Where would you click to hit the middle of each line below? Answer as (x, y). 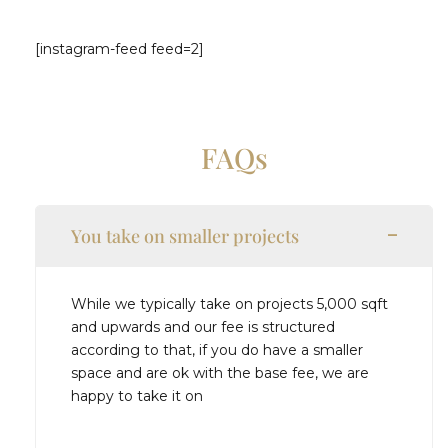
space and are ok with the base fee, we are (220, 372)
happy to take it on (137, 395)
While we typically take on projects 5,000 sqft (229, 303)
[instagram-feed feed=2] (119, 48)
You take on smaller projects (185, 235)
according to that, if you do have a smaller (217, 349)
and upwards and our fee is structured (203, 326)
